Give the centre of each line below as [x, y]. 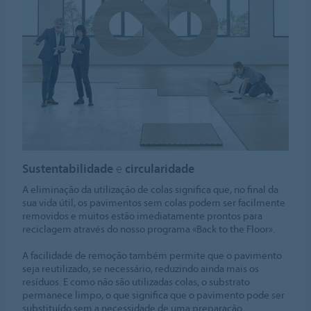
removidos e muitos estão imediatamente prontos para [143, 216]
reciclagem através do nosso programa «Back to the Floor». [149, 229]
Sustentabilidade [68, 169]
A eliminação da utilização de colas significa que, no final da [151, 190]
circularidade [160, 169]
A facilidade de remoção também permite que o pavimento [152, 255]
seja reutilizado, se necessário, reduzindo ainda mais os [141, 269]
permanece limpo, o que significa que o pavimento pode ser [154, 295]
